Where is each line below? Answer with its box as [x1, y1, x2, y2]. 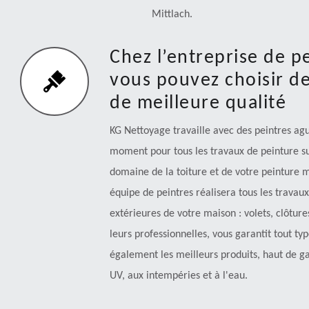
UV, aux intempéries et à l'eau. [110, 270, 248, 281]
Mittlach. [151, 8, 192, 20]
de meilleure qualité [110, 93, 286, 113]
